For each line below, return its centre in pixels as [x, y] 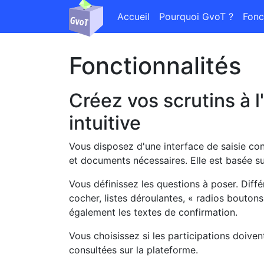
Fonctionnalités [155, 66]
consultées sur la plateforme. [133, 250]
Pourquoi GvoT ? [197, 16]
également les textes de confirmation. [153, 212]
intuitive [105, 123]
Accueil [134, 16]
